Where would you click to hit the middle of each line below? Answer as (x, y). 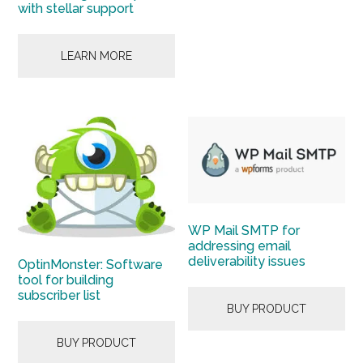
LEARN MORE (97, 56)
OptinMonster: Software (91, 264)
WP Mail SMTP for (244, 231)
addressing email (240, 246)
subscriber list (60, 295)
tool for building (66, 280)
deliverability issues (247, 262)
